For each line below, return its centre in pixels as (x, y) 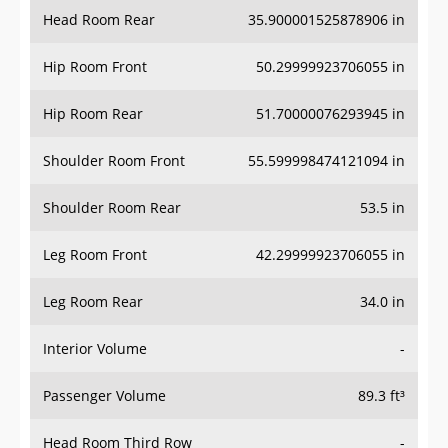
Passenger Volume (104, 396)
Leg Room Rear (93, 302)
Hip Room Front (95, 67)
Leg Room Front (95, 255)
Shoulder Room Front (114, 161)
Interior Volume (95, 349)
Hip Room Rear (93, 114)
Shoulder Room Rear (112, 208)
